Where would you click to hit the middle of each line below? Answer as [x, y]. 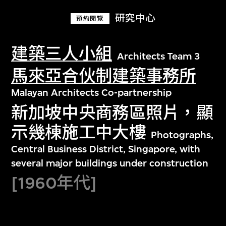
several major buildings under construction [110, 163]
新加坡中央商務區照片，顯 [112, 112]
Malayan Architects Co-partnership [92, 93]
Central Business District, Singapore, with [106, 149]
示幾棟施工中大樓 [78, 132]
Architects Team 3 [159, 56]
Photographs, [182, 135]
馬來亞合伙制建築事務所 [104, 76]
